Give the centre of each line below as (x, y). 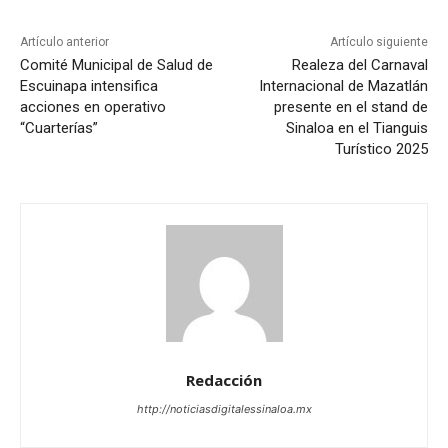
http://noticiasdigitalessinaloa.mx (224, 409)
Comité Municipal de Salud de (116, 65)
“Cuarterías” (59, 128)
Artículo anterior (64, 42)
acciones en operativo (93, 107)
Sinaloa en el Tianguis (356, 128)
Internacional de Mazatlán (343, 86)
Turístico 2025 (381, 149)
